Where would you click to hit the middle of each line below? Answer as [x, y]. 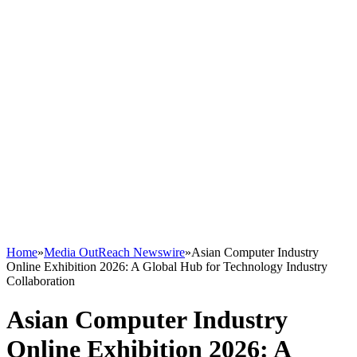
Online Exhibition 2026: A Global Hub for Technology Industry [167, 267]
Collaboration [41, 281]
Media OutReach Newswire [114, 252]
